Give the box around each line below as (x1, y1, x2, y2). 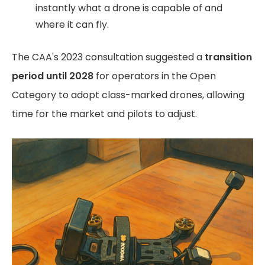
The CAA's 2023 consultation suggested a (12, 50, 205, 64)
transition (205, 50, 252, 64)
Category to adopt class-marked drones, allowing (12, 88, 244, 102)
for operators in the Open (93, 69, 216, 83)
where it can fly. (35, 18, 109, 31)
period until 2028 (12, 69, 93, 83)
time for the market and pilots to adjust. (12, 107, 197, 121)
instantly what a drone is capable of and (35, 1, 222, 15)
